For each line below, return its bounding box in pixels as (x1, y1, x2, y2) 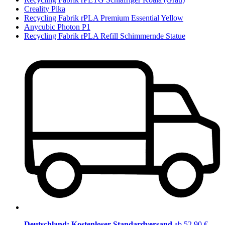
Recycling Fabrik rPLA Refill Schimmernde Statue (24, 31, 185, 40)
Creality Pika (24, 4, 65, 13)
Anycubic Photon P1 (24, 22, 90, 31)
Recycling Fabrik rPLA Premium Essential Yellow (24, 13, 183, 22)
